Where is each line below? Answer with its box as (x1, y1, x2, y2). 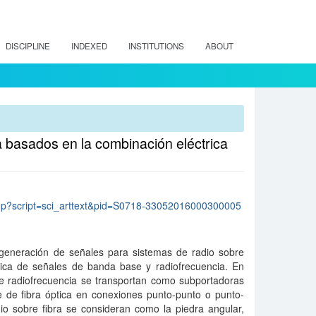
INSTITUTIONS (128, 40, 184, 51)
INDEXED (71, 40, 107, 51)
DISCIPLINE (6, 40, 50, 51)
